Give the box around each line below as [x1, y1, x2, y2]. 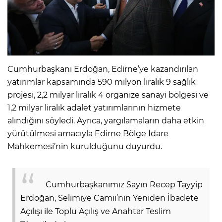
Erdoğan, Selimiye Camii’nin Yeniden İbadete [20, 193, 199, 203]
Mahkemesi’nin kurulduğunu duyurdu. [7, 141, 162, 151]
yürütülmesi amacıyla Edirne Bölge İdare [7, 128, 168, 138]
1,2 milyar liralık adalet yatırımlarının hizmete [7, 103, 181, 112]
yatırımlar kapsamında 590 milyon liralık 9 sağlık [7, 77, 196, 87]
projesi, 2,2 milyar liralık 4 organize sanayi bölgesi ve [7, 90, 209, 100]
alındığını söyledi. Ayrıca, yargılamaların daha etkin [7, 115, 204, 125]
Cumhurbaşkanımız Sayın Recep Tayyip [46, 179, 203, 189]
